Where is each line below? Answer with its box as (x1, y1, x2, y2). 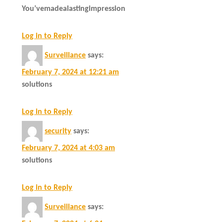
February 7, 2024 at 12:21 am (22, 68, 119, 76)
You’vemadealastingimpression (22, 4, 125, 13)
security (45, 127, 71, 135)
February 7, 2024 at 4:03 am (22, 144, 115, 152)
